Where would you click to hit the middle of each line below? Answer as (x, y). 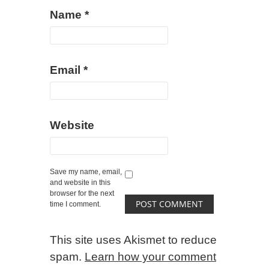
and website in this (80, 183)
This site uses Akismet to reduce (133, 240)
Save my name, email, (86, 172)
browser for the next (82, 193)
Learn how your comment (150, 257)
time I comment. (75, 204)
